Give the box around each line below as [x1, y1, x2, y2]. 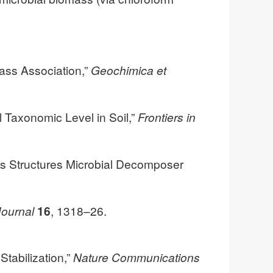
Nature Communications [73, 249, 200, 266]
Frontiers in [138, 108, 196, 125]
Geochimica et [91, 62, 166, 79]
